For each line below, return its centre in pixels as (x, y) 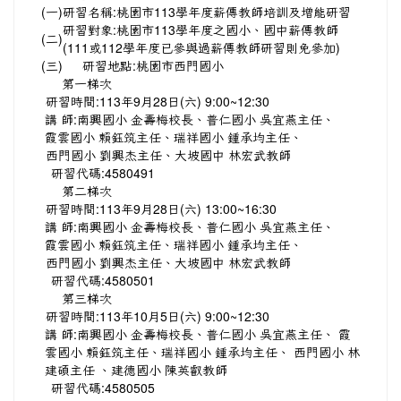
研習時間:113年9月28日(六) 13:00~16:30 (161, 209)
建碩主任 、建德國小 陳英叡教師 (136, 370)
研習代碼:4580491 (103, 173)
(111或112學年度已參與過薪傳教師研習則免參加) (201, 47)
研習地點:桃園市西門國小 (153, 65)
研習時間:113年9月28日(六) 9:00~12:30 (158, 101)
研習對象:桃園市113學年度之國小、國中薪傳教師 (200, 30)
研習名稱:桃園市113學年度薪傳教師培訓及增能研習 (207, 12)
